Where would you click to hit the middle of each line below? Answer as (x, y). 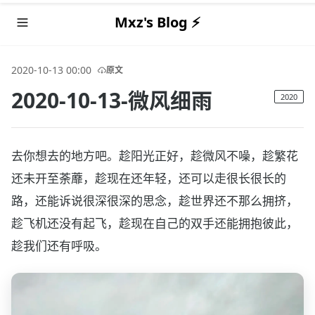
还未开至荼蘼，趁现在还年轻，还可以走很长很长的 (149, 178)
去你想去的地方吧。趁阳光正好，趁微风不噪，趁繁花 (155, 156)
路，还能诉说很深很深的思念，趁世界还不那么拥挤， (155, 201)
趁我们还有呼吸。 (59, 246)
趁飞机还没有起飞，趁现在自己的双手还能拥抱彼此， (155, 223)
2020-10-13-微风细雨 (112, 100)
